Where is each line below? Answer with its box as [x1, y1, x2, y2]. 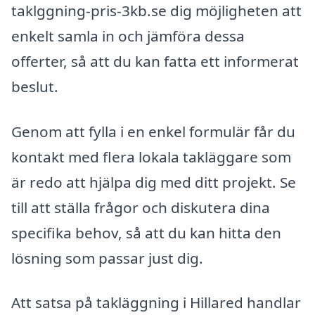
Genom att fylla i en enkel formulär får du [11, 121, 295, 141]
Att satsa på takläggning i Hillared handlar [11, 292, 301, 313]
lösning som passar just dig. [11, 247, 203, 268]
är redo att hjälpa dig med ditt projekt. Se [11, 172, 296, 192]
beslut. [11, 76, 58, 96]
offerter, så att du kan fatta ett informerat [11, 51, 299, 71]
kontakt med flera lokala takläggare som [11, 146, 291, 167]
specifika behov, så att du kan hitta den [11, 222, 281, 243]
